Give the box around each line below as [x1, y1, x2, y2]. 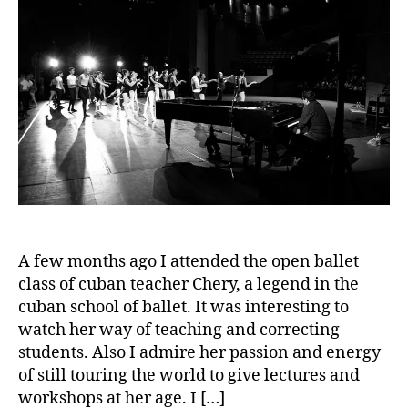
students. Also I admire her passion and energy [18, 342, 381, 363]
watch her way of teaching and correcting [18, 319, 340, 341]
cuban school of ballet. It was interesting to [18, 296, 349, 318]
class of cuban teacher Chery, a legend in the [18, 273, 359, 295]
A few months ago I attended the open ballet [18, 250, 359, 272]
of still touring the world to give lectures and [18, 364, 360, 386]
